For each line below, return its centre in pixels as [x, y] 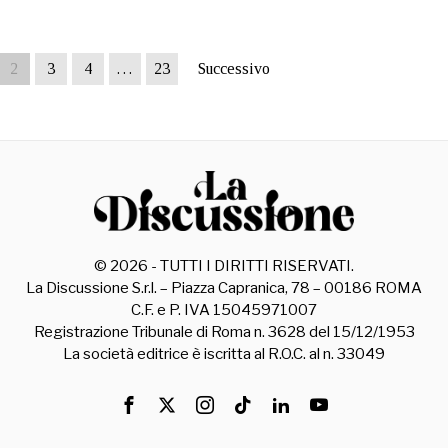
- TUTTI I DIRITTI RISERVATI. [251, 265]
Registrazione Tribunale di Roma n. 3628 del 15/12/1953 [224, 331]
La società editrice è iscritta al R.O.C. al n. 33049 [224, 353]
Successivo [233, 69]
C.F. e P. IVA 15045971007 [224, 309]
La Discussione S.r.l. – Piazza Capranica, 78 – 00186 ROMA [224, 287]
